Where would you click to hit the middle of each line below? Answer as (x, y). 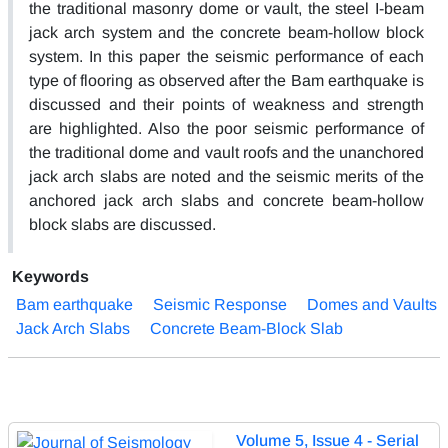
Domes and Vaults (372, 304)
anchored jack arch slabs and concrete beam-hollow (226, 200)
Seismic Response (220, 304)
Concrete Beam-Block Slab (246, 328)
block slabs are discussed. (122, 224)
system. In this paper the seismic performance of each (226, 56)
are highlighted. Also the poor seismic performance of (226, 128)
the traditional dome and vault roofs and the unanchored (226, 152)
